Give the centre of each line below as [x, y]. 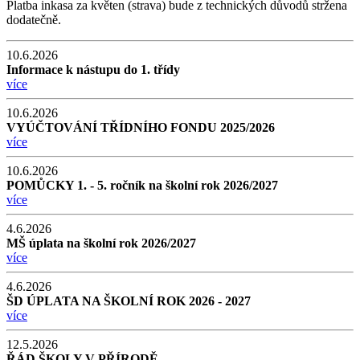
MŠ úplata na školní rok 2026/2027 [101, 243]
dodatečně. [35, 19]
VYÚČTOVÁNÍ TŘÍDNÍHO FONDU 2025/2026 [141, 127]
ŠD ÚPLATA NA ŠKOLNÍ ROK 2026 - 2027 [129, 301]
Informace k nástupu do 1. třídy [93, 69]
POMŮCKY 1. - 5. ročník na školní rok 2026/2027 [142, 185]
